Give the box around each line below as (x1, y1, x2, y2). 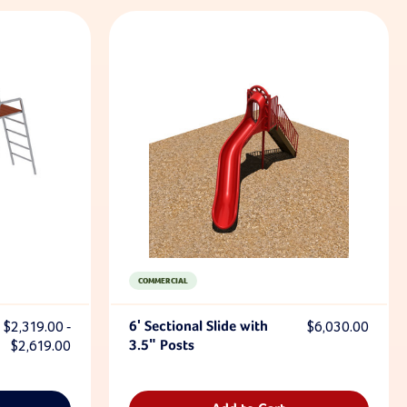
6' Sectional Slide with (128, 320, 268, 334)
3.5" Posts (128, 339, 194, 353)
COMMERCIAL (137, 274, 188, 286)
